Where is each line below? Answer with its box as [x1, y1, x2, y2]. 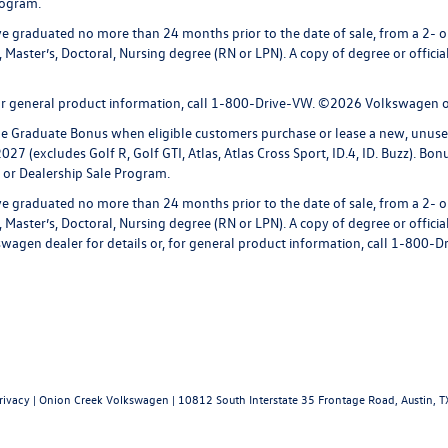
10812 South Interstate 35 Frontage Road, [175, 391, 398, 407]
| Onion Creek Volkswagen [30, 391, 169, 407]
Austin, [398, 391, 436, 407]
